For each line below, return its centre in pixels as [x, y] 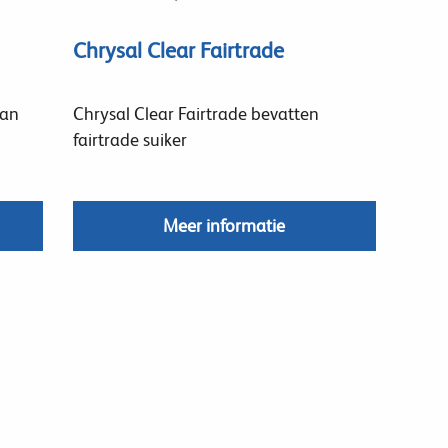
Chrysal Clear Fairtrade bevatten [195, 114]
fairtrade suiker [129, 140]
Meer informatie [224, 225]
